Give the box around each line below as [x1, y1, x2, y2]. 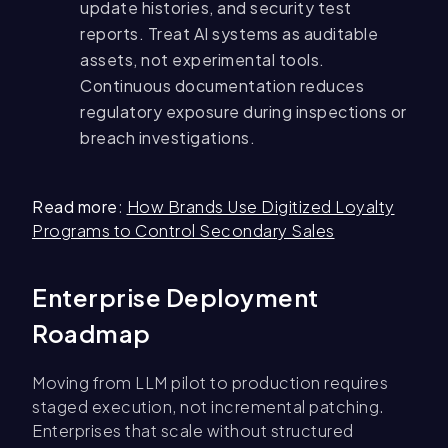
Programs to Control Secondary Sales [32, 220, 335, 242]
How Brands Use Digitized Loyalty [126, 196, 395, 218]
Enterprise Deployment [32, 282, 319, 313]
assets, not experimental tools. [80, 49, 325, 71]
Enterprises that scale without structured [32, 420, 354, 442]
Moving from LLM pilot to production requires [32, 372, 388, 394]
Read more [32, 196, 118, 218]
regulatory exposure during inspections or [80, 101, 407, 123]
